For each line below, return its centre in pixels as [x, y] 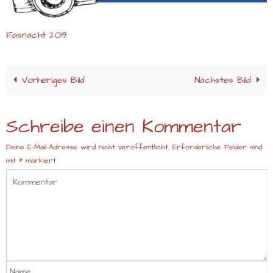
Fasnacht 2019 [37, 35]
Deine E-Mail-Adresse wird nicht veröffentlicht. [88, 147]
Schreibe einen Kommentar [124, 127]
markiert [39, 161]
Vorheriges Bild [53, 80]
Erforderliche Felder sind [217, 147]
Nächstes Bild [223, 80]
